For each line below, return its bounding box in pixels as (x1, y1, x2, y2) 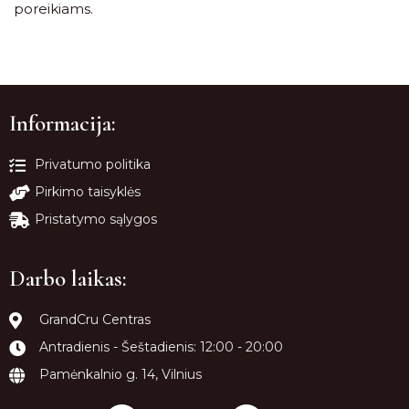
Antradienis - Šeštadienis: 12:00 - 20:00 (38, 339, 283, 355)
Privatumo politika (34, 156, 151, 173)
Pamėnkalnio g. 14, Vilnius (38, 366, 202, 383)
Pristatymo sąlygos (34, 211, 157, 227)
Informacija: (9, 110, 116, 137)
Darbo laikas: (9, 265, 127, 292)
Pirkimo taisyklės (34, 184, 141, 200)
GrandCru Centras (38, 311, 151, 328)
